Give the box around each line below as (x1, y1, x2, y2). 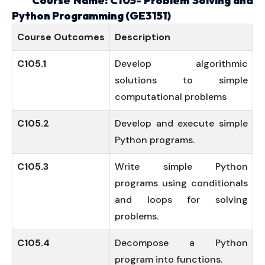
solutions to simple (115, 74, 248, 86)
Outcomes (54, 31, 105, 43)
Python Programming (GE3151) (12, 9, 171, 22)
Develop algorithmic (115, 57, 248, 70)
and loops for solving (115, 193, 248, 206)
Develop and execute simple (115, 117, 248, 130)
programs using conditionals (115, 177, 248, 189)
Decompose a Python (115, 237, 248, 249)
